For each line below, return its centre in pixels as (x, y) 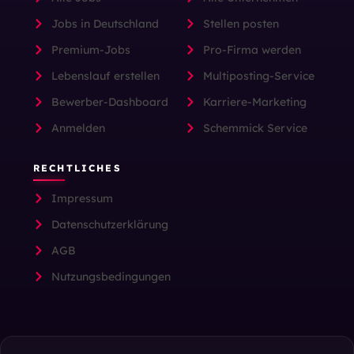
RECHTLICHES (77, 168)
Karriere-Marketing (254, 102)
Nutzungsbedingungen (111, 276)
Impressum (82, 198)
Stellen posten (241, 23)
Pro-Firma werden (252, 49)
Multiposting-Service (258, 75)
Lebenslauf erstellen (105, 75)
